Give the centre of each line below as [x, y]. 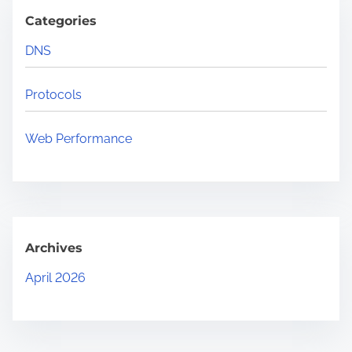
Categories [61, 21]
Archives [54, 248]
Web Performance [79, 139]
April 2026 [55, 278]
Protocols [53, 95]
